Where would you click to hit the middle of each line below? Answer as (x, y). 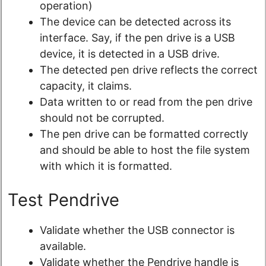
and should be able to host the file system (145, 150)
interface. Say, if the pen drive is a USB (137, 38)
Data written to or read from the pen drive (146, 102)
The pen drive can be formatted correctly (144, 134)
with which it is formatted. (106, 166)
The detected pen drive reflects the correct (149, 70)
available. (63, 246)
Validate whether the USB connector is (137, 230)
